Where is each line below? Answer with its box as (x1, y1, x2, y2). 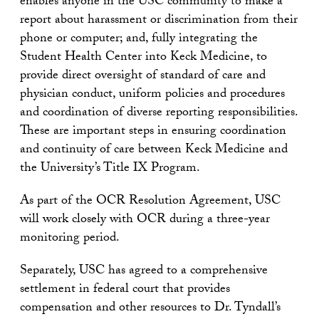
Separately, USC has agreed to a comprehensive (20, 261, 268, 283)
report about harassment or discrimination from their (20, 10, 298, 32)
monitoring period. (20, 228, 120, 250)
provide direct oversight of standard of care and (20, 66, 266, 88)
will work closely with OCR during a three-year (20, 209, 270, 231)
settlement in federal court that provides (20, 279, 230, 301)
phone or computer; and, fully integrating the (20, 28, 258, 51)
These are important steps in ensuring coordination (20, 121, 286, 143)
